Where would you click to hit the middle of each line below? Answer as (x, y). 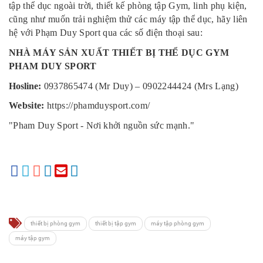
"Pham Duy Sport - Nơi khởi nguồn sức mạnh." (102, 125)
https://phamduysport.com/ (97, 106)
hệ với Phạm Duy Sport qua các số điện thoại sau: (106, 33)
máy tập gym (33, 238)
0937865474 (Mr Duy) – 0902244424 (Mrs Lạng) (140, 86)
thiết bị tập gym (116, 223)
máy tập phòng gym (178, 223)
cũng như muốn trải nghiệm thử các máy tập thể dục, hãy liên (128, 19)
